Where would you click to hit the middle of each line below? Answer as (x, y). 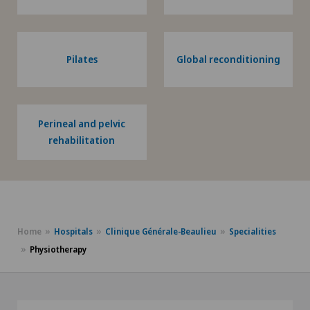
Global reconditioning (228, 59)
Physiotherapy (58, 249)
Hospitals (73, 231)
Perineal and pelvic (82, 123)
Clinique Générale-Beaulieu (161, 231)
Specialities (253, 231)
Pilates (82, 59)
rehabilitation (82, 140)
